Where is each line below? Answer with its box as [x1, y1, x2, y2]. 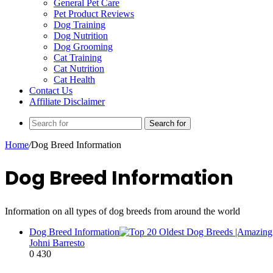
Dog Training [54, 19, 105, 30]
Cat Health [54, 74, 95, 85]
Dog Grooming [54, 41, 113, 52]
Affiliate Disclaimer [29, 96, 105, 107]
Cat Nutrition [54, 63, 104, 74]
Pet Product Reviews [54, 9, 134, 19]
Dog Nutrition [54, 30, 108, 41]
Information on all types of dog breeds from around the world [5, 205, 240, 216]
